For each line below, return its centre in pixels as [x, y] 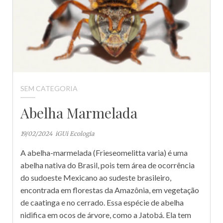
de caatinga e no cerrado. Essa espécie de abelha [102, 202]
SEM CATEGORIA [49, 88]
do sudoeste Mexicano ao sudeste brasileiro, [96, 177]
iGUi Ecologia [75, 133]
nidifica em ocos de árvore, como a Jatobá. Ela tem [106, 215]
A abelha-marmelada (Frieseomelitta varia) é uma [104, 152]
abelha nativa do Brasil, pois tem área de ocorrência [108, 165]
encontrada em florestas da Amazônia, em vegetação [110, 190]
